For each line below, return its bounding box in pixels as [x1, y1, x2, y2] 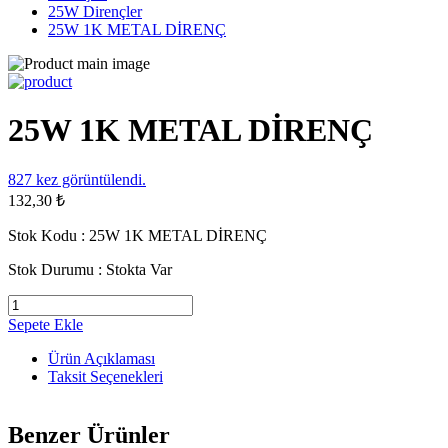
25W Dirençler [48, 3, 142, 20]
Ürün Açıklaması [48, 349, 155, 367]
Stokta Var [106, 260, 172, 278]
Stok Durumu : [8, 260, 106, 278]
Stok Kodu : [8, 226, 89, 244]
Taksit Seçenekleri [48, 367, 163, 385]
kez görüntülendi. [32, 170, 146, 188]
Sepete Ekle [8, 315, 83, 333]
